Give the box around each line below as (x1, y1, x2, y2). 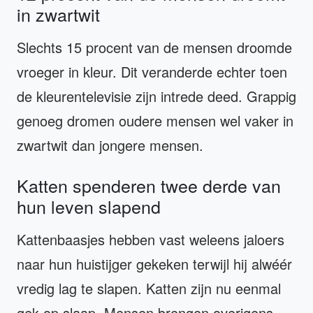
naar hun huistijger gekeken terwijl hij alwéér (17, 253, 292, 274)
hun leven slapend (17, 193, 161, 219)
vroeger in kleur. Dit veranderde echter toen (17, 61, 287, 82)
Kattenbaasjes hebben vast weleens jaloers (17, 228, 284, 249)
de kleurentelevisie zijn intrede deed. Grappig (17, 85, 296, 106)
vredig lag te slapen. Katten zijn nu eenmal (17, 277, 281, 298)
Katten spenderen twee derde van (17, 172, 281, 198)
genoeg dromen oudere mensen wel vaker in (17, 110, 293, 131)
